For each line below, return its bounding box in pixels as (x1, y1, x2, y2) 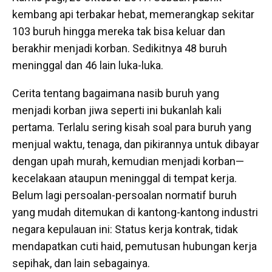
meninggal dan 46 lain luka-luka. (12, 58, 163, 72)
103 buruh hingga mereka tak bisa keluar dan (12, 24, 225, 38)
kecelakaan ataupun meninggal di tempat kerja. (12, 171, 237, 185)
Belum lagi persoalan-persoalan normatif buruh (12, 188, 237, 202)
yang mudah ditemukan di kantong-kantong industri (12, 205, 258, 219)
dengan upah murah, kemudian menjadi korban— (12, 154, 244, 168)
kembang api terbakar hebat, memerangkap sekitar (12, 7, 254, 21)
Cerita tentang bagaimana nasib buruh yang (12, 86, 219, 100)
